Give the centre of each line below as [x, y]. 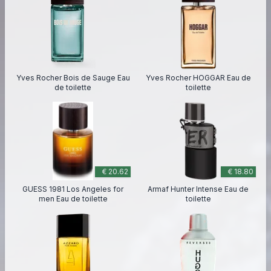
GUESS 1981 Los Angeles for [73, 189]
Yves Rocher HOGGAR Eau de [198, 78]
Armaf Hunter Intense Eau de [198, 189]
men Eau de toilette [73, 199]
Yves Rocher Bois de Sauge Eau [73, 78]
